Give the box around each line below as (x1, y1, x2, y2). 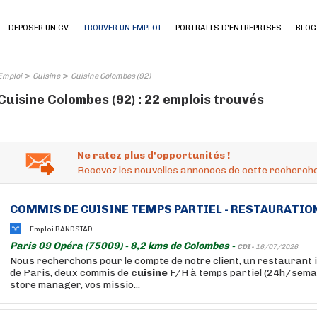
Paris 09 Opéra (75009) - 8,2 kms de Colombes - (10, 240, 237, 252)
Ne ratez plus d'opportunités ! (77, 149, 230, 161)
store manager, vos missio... (10, 279, 140, 291)
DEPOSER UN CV (8, 23, 69, 33)
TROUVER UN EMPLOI (83, 23, 161, 33)
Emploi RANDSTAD (30, 224, 93, 234)
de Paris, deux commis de (10, 267, 131, 279)
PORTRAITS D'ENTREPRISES (175, 23, 282, 33)
